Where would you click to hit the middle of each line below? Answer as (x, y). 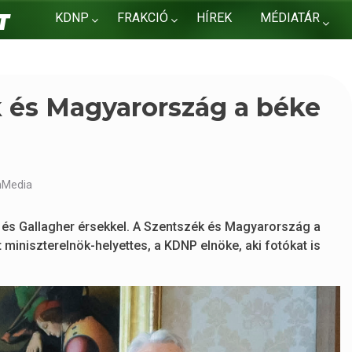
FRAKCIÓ (143, 18)
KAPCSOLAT (90, 51)
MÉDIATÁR (290, 18)
